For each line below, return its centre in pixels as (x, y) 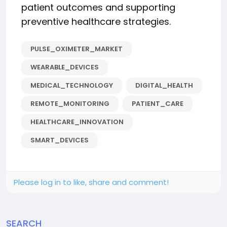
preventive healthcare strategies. (96, 22)
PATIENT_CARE (158, 104)
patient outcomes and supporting (98, 7)
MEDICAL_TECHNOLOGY (72, 85)
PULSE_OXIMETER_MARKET (77, 49)
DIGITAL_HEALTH (164, 85)
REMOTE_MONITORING (70, 104)
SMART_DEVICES (60, 140)
